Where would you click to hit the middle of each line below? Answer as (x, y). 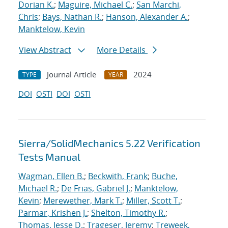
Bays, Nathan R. (72, 17)
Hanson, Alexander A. (147, 17)
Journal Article (72, 75)
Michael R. (38, 189)
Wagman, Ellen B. (51, 176)
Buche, (165, 176)
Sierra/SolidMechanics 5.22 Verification (109, 143)
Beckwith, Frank (118, 176)
